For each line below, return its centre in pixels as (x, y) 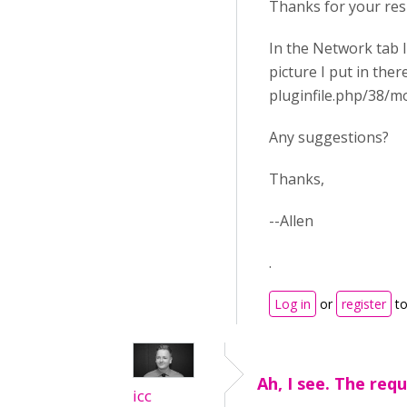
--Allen (291, 221)
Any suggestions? (329, 137)
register (364, 304)
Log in (293, 304)
